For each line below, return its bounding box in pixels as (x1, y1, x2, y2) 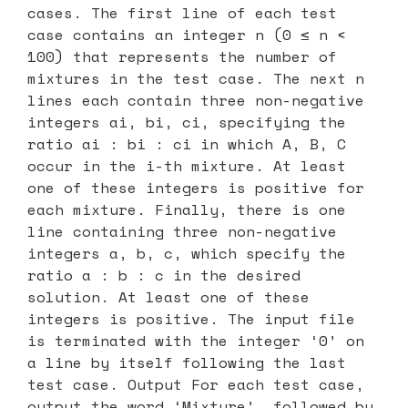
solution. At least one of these (27, 285, 310, 308)
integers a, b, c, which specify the (27, 241, 346, 264)
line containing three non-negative (27, 219, 337, 242)
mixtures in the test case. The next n (27, 66, 364, 89)
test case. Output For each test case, (27, 372, 364, 395)
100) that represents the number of (27, 45, 337, 67)
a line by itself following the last (27, 351, 346, 373)
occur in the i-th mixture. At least (27, 154, 346, 177)
